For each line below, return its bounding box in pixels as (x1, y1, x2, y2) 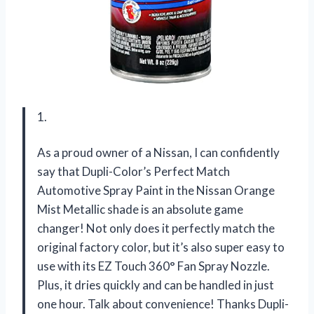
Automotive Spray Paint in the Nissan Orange (37, 182, 275, 198)
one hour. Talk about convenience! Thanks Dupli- (37, 296, 289, 311)
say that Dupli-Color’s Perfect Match (37, 163, 230, 179)
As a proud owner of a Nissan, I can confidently (37, 144, 280, 160)
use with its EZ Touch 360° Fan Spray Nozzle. (37, 258, 270, 273)
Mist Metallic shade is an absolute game (37, 201, 243, 217)
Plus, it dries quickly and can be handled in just (37, 277, 274, 292)
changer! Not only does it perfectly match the (37, 220, 275, 235)
